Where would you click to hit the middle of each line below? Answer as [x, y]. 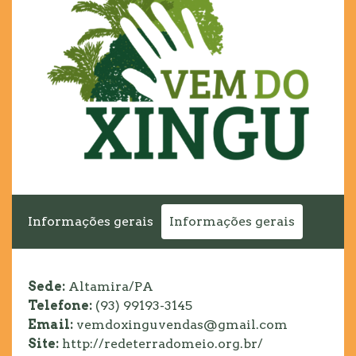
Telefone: [60, 306]
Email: [50, 325]
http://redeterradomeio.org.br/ [163, 344]
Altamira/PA [109, 287]
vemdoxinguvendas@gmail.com [180, 325]
